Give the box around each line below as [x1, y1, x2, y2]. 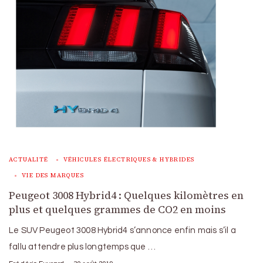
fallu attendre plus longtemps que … [9, 242, 156, 251]
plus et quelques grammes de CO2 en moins [9, 202, 226, 217]
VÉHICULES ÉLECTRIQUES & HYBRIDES [63, 155, 195, 163]
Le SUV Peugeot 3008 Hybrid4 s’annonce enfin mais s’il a [9, 225, 237, 235]
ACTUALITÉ [9, 155, 49, 163]
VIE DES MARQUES [22, 171, 84, 179]
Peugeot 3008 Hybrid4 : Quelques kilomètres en [9, 188, 244, 203]
